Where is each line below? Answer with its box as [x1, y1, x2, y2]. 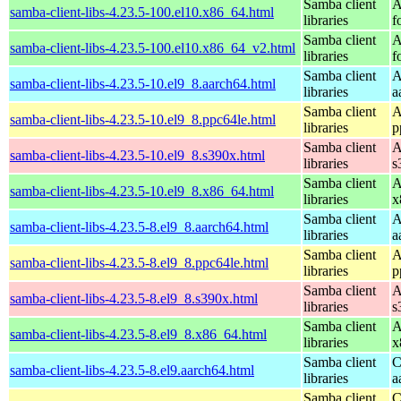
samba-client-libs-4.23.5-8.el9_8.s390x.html [10, 290, 258, 306]
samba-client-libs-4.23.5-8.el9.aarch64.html [10, 362, 254, 378]
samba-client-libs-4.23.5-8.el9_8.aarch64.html [10, 218, 269, 235]
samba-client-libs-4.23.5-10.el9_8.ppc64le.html [10, 111, 276, 127]
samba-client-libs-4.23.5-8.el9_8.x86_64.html [10, 326, 267, 342]
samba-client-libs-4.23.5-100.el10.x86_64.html [10, 4, 274, 20]
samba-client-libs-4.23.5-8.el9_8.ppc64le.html [10, 254, 269, 270]
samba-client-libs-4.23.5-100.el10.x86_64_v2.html [10, 39, 295, 55]
